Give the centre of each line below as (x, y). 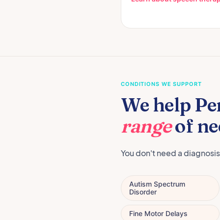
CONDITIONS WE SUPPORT (161, 84)
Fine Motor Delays (158, 213)
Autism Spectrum (157, 184)
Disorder (143, 192)
